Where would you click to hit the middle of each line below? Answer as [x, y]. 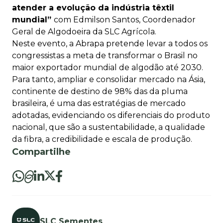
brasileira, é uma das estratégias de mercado [99, 103]
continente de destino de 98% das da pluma [100, 91]
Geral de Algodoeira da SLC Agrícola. [84, 32]
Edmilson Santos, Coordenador [134, 20]
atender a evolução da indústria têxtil [93, 8]
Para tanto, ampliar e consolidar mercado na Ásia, [109, 79]
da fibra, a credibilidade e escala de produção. [103, 139]
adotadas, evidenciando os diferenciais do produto [111, 115]
